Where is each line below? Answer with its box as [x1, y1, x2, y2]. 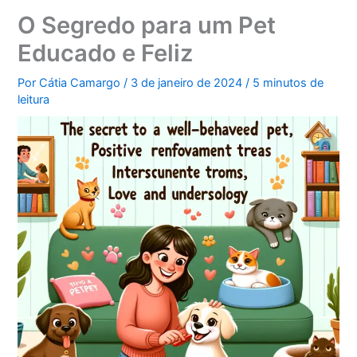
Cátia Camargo [39, 75, 124, 90]
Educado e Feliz [18, 38, 194, 67]
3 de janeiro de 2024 [131, 75, 246, 90]
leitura [18, 92, 50, 107]
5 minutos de [253, 75, 324, 90]
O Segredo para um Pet [18, 10, 277, 39]
